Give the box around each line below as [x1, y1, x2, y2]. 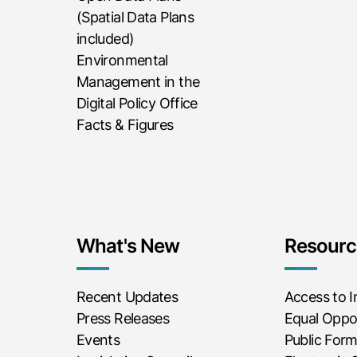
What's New [76, 233, 180, 257]
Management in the [76, 73, 200, 90]
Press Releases [76, 309, 170, 327]
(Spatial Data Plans [76, 8, 194, 25]
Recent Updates [76, 288, 178, 305]
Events [76, 331, 120, 348]
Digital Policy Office [76, 94, 198, 112]
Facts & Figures [76, 116, 174, 133]
